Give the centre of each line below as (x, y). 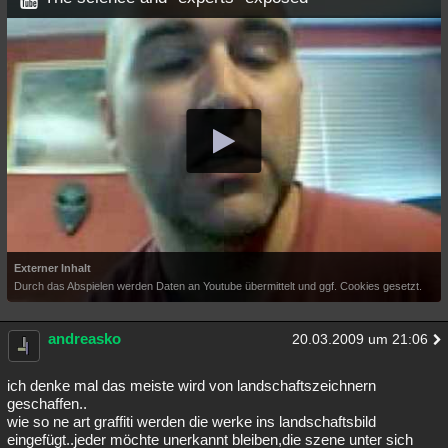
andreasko (84, 338)
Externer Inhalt (52, 267)
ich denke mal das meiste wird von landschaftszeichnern (191, 385)
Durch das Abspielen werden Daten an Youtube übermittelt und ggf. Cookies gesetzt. (218, 285)
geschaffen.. (47, 403)
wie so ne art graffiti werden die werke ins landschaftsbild (191, 421)
